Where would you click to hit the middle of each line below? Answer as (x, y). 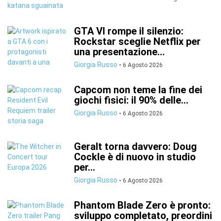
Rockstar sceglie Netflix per (137, 41)
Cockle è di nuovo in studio (135, 157)
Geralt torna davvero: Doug (135, 147)
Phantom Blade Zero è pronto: (142, 205)
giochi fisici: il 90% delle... (131, 100)
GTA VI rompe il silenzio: (129, 31)
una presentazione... (119, 52)
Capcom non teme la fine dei (138, 90)
